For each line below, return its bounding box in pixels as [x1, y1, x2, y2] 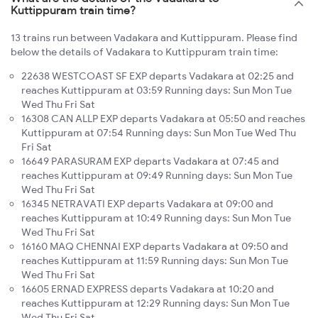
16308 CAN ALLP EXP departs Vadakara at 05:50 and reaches [21, 112, 305, 126]
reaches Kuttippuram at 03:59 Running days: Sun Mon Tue [21, 84, 292, 97]
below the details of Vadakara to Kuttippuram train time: [11, 45, 278, 59]
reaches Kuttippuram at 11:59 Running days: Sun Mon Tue [21, 254, 288, 268]
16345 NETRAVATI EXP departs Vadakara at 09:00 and [21, 197, 273, 211]
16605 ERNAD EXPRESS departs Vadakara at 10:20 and [21, 283, 274, 296]
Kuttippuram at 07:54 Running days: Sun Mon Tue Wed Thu [21, 126, 296, 140]
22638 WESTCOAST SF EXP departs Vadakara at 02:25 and [21, 70, 294, 83]
